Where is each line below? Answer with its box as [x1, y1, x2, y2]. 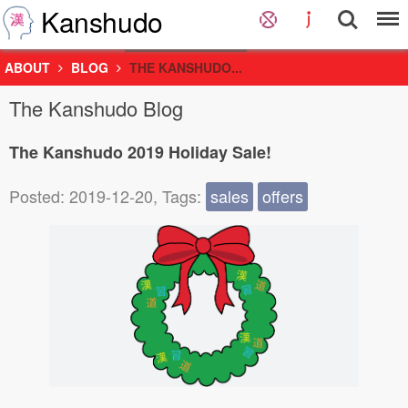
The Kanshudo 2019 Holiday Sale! [9, 139, 271, 164]
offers [262, 183, 303, 208]
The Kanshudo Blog [9, 94, 183, 122]
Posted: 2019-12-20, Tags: [9, 183, 206, 208]
